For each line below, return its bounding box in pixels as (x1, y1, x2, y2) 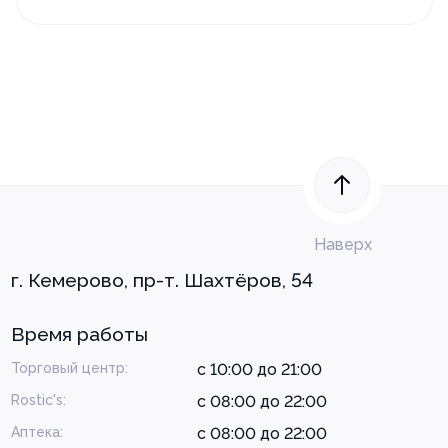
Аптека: (11, 423, 63, 440)
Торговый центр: (11, 359, 128, 376)
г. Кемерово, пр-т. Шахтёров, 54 (11, 268, 313, 292)
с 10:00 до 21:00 (196, 359, 322, 379)
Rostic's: (11, 391, 66, 408)
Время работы (11, 322, 148, 346)
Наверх (314, 234, 372, 254)
